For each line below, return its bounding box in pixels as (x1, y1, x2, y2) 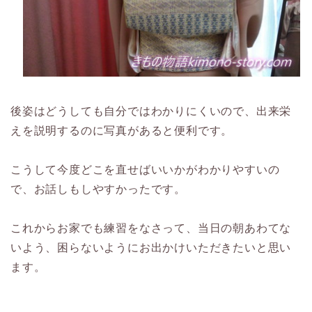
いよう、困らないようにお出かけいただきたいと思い (10, 241, 292, 253)
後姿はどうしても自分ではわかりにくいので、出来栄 (10, 104, 292, 117)
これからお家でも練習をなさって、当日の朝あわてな (10, 221, 292, 234)
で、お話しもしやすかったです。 (10, 182, 186, 195)
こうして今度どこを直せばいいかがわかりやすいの (10, 163, 280, 175)
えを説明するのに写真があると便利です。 (10, 124, 233, 136)
